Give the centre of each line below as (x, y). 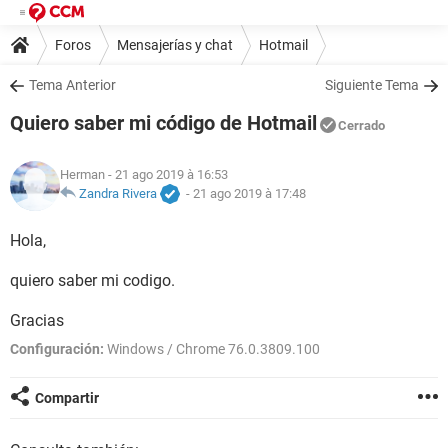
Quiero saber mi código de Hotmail (163, 123)
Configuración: (57, 349)
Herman (82, 175)
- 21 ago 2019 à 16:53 (166, 175)
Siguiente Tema (372, 85)
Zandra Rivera (118, 194)
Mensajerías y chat (175, 44)
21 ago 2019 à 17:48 (249, 194)
